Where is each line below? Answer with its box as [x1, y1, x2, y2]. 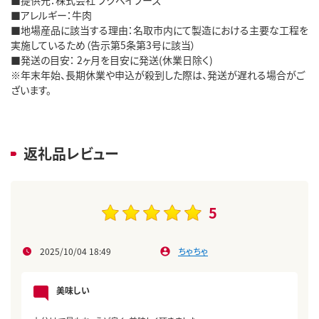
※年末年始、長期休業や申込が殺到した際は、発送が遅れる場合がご [11, 67, 305, 82]
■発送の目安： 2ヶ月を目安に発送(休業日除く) [11, 52, 213, 67]
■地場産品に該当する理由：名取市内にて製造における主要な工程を [11, 22, 308, 37]
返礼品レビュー [23, 142, 118, 164]
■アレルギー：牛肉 [11, 7, 92, 22]
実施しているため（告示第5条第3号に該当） [11, 37, 196, 52]
